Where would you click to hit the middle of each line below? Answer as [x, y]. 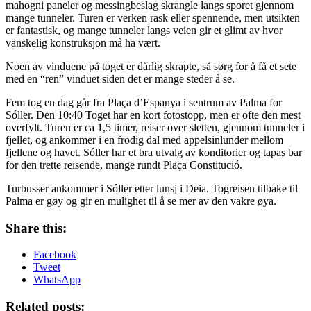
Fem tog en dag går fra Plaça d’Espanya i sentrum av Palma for [144, 102]
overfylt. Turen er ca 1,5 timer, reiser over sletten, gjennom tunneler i [155, 127]
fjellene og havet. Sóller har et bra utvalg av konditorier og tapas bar [154, 152]
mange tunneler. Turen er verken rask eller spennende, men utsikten [153, 17]
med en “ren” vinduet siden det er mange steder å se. [120, 78]
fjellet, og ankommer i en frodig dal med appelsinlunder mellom [144, 140]
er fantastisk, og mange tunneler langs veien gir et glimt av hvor [144, 30]
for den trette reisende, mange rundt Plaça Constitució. [124, 165]
